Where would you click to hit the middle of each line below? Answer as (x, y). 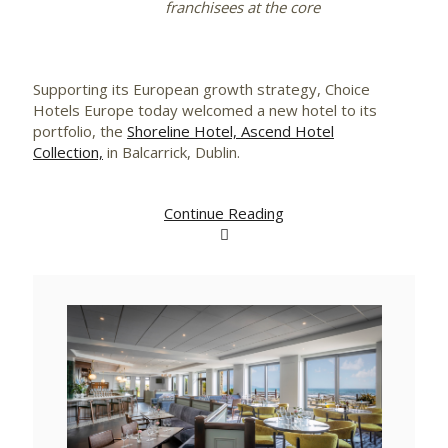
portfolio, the (80, 131)
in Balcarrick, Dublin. (173, 152)
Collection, (68, 152)
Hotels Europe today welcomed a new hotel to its (205, 110)
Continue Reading (224, 213)
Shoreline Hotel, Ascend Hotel (230, 131)
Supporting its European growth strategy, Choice (201, 89)
